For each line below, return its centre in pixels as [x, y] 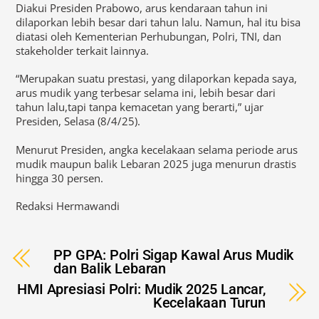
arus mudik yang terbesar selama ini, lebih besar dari [146, 93]
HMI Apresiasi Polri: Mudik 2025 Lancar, [141, 289]
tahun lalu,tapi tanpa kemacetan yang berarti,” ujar [140, 107]
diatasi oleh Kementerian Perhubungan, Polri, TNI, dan [149, 36]
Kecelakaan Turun [209, 303]
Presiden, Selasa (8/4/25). [78, 121]
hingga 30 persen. [60, 178]
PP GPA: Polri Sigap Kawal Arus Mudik [173, 255]
